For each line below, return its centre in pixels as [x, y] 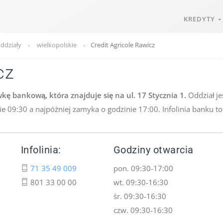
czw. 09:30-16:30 [143, 210]
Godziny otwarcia [153, 150]
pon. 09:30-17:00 [143, 168]
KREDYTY [201, 19]
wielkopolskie [57, 45]
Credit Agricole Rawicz [123, 45]
